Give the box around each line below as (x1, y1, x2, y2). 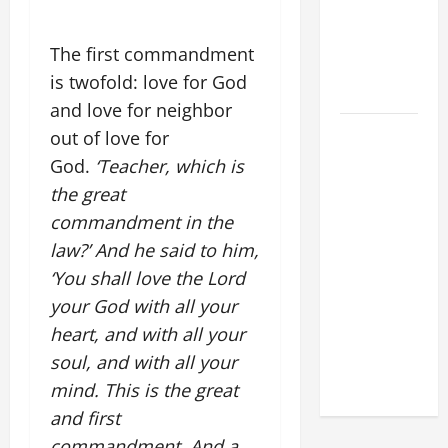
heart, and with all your (50, 322, 245, 346)
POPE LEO (339, 121, 401, 145)
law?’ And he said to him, (50, 238, 259, 262)
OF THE (339, 271, 384, 295)
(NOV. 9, (339, 346, 391, 370)
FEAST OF (339, 196, 398, 220)
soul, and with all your (50, 350, 237, 374)
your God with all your (50, 294, 237, 318)
